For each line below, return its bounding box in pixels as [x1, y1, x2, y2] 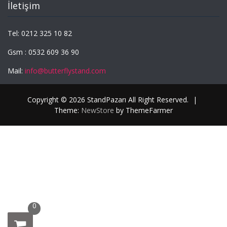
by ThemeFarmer [114, 105, 173, 116]
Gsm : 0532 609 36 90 [8, 47, 79, 57]
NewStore [81, 105, 114, 116]
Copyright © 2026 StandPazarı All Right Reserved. [27, 95, 191, 105]
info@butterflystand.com [25, 66, 106, 76]
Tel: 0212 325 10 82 [8, 28, 72, 39]
